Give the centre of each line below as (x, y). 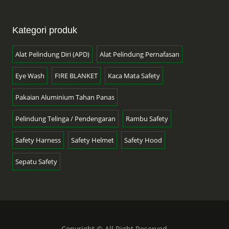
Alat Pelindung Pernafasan (139, 54)
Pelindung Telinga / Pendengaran (65, 118)
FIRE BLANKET (76, 75)
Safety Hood (143, 140)
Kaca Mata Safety (134, 75)
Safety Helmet (92, 140)
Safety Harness (38, 140)
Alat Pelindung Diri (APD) (52, 54)
